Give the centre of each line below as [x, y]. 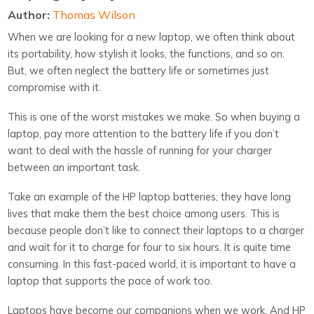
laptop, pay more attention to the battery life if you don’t [144, 133]
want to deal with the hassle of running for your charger [140, 150]
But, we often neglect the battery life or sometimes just [139, 70]
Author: [30, 14]
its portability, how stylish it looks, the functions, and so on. [146, 53]
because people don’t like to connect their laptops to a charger [156, 230]
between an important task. [74, 167]
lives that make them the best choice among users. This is [144, 213]
